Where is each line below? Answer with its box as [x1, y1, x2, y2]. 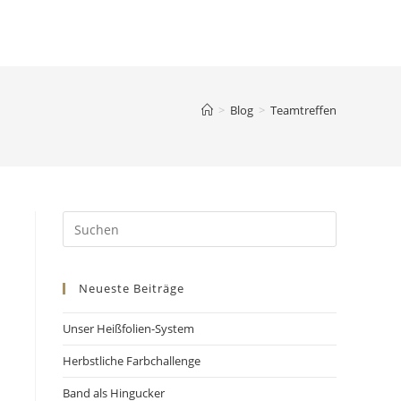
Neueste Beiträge [79, 280, 184, 296]
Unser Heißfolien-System [63, 320, 194, 337]
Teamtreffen [270, 102, 337, 118]
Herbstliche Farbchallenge [63, 353, 200, 369]
